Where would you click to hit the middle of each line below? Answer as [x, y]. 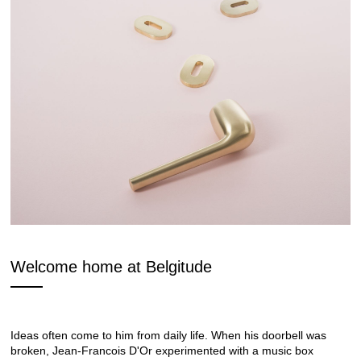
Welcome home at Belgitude [111, 266]
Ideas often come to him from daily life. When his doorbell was [168, 335]
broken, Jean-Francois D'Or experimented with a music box [162, 350]
